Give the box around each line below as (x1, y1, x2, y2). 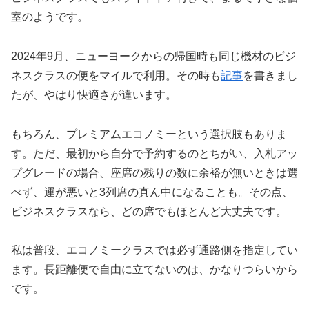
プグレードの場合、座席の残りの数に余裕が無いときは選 (11, 166, 298, 179)
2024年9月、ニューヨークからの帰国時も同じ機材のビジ (11, 50, 296, 62)
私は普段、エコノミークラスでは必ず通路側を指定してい (11, 244, 298, 257)
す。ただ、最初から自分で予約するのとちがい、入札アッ (11, 147, 298, 159)
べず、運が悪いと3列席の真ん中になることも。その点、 (11, 186, 293, 198)
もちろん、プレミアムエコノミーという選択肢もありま (11, 128, 287, 140)
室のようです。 (11, 11, 88, 23)
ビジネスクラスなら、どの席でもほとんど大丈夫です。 (11, 205, 287, 217)
